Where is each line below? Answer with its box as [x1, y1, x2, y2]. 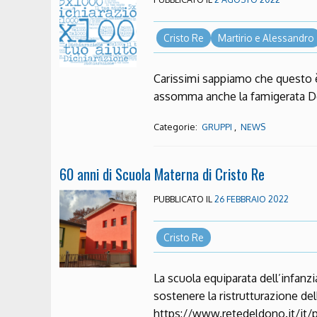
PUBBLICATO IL [154, 193, 215, 205]
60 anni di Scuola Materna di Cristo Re [59, 163, 265, 185]
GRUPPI [202, 122, 233, 133]
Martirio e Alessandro [217, 31, 314, 44]
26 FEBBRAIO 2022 [214, 193, 289, 205]
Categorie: [154, 121, 200, 133]
